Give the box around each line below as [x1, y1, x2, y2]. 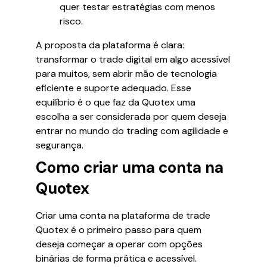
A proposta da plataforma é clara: [36, 39, 184, 51]
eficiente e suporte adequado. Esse [36, 82, 191, 94]
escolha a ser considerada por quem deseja [36, 110, 226, 123]
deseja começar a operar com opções [36, 238, 203, 250]
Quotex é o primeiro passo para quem [36, 223, 201, 236]
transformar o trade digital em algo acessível [36, 53, 230, 66]
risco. [60, 15, 83, 27]
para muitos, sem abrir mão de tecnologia [36, 67, 217, 80]
